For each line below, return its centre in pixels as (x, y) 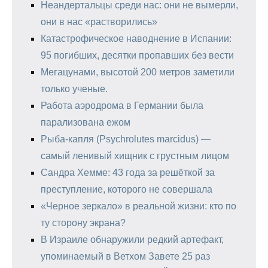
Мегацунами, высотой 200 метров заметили (138, 72)
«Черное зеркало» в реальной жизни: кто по (138, 206)
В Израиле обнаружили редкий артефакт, (132, 239)
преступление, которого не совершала (127, 189)
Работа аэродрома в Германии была (122, 105)
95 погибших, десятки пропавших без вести (137, 55)
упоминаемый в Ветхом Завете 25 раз (125, 256)
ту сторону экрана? (83, 223)
